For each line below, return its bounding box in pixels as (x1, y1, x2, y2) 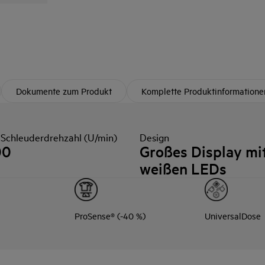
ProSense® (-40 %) (75, 210, 146, 221)
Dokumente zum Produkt (16, 85, 112, 96)
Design (140, 130, 169, 144)
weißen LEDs (140, 159, 227, 179)
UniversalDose (204, 210, 261, 221)
